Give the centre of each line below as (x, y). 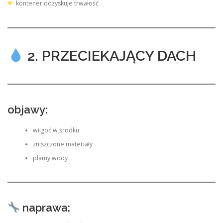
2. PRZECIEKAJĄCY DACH (110, 56)
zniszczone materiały (62, 144)
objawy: (28, 110)
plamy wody (50, 158)
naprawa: (45, 208)
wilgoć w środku (56, 130)
